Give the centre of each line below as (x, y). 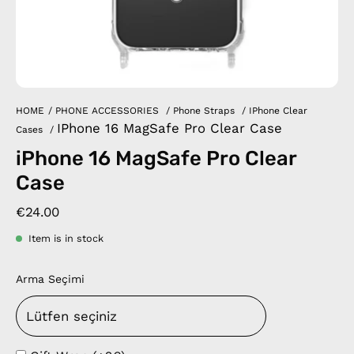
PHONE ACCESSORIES (107, 110)
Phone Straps (204, 110)
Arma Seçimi (50, 279)
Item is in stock (66, 238)
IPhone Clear (278, 110)
